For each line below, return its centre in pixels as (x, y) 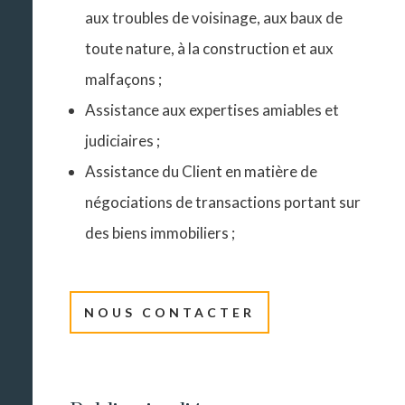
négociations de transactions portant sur (223, 202)
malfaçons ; (124, 80)
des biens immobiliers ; (160, 233)
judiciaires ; (123, 141)
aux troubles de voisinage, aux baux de (214, 18)
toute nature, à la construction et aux (210, 49)
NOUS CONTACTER (170, 313)
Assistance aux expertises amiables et (212, 110)
